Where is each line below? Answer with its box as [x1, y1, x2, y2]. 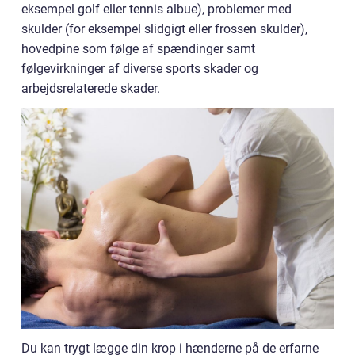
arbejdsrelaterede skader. [21, 81, 160, 96]
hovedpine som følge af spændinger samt [21, 41, 255, 56]
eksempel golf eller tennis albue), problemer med [21, 2, 292, 17]
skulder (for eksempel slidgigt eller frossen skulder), [21, 21, 307, 36]
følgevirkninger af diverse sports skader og [21, 61, 258, 76]
